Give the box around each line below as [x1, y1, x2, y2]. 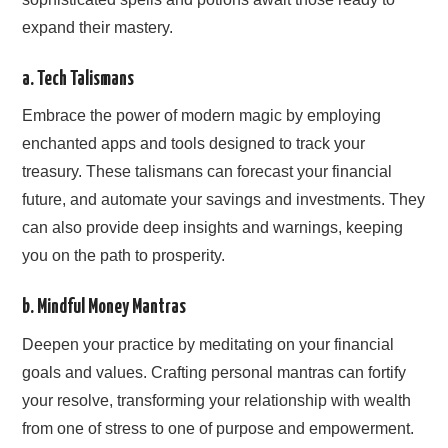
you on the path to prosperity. [22, 247, 226, 265]
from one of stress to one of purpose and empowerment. [22, 419, 415, 437]
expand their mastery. [22, 19, 174, 37]
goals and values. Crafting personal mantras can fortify [22, 363, 407, 381]
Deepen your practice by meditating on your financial [22, 335, 395, 353]
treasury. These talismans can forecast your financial [22, 163, 393, 181]
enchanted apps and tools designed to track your [22, 135, 366, 153]
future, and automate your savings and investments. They [22, 191, 426, 209]
